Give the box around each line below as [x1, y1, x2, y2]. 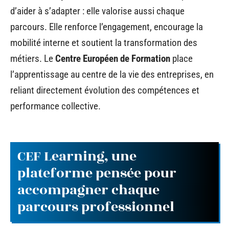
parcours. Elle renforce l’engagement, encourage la [10, 21, 203, 33]
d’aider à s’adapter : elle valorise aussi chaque [10, 5, 185, 17]
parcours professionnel [17, 196, 174, 217]
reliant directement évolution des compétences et [10, 84, 199, 96]
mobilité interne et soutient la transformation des [10, 37, 197, 49]
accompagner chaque [17, 179, 159, 200]
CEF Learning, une [17, 146, 136, 167]
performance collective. [10, 100, 101, 112]
